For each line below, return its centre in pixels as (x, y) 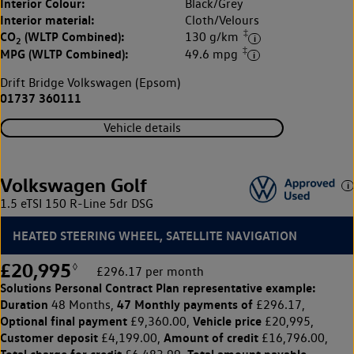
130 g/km (213, 37)
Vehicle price (227, 320)
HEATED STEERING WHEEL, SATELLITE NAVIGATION (155, 235)
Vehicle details (142, 128)
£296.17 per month (150, 271)
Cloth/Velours (222, 21)
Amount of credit (211, 337)
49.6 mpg (213, 55)
